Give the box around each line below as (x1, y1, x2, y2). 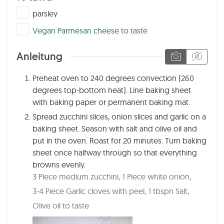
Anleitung (16, 49, 62, 63)
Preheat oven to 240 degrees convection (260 (32, 73, 194, 83)
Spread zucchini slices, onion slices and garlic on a (32, 111, 206, 122)
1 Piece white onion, (122, 171, 191, 182)
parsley (32, 8, 57, 18)
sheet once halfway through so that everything (32, 147, 197, 158)
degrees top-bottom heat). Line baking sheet (32, 85, 191, 95)
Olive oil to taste (32, 200, 89, 211)
